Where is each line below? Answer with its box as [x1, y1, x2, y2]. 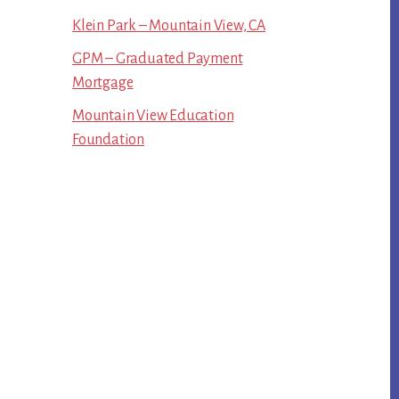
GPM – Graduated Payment [72, 51, 243, 68]
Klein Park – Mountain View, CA [72, 18, 265, 35]
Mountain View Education [72, 108, 234, 125]
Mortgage [72, 75, 134, 92]
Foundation [72, 132, 144, 149]
